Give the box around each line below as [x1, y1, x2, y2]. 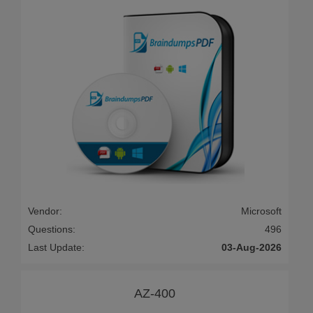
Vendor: [28, 205, 62, 217]
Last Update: [28, 241, 85, 253]
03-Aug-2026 [221, 241, 282, 253]
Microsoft [241, 205, 282, 217]
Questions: [28, 223, 75, 235]
